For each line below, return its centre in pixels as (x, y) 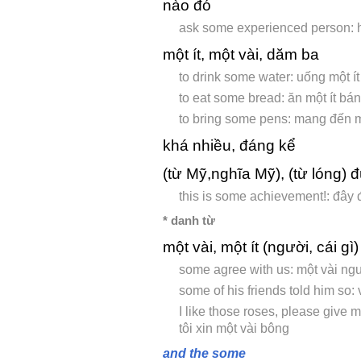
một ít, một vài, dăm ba (241, 55)
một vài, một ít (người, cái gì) (261, 247)
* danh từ (189, 221)
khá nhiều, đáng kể (229, 146)
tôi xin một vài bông (234, 329)
